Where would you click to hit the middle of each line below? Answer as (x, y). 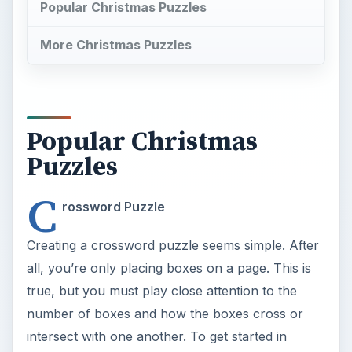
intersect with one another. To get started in (156, 336)
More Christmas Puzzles (115, 45)
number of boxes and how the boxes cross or (165, 313)
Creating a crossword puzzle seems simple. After (172, 245)
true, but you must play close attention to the (161, 290)
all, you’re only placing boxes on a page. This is (169, 268)
